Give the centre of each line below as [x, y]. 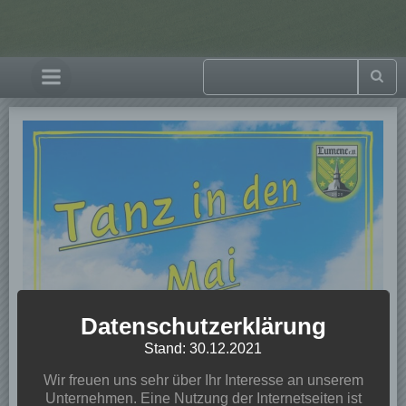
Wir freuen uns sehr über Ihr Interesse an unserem [203, 380]
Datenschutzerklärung [203, 326]
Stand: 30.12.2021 [203, 348]
